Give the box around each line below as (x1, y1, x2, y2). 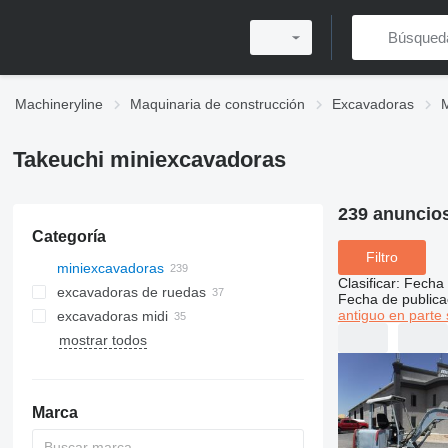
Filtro (365, 249, 398, 266)
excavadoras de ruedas (56, 284, 206, 300)
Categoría (31, 228, 106, 245)
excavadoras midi (56, 308, 168, 324)
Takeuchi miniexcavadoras (12, 147, 286, 172)
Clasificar (337, 274, 396, 291)
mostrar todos (58, 332, 147, 348)
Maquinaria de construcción (130, 96, 305, 112)
